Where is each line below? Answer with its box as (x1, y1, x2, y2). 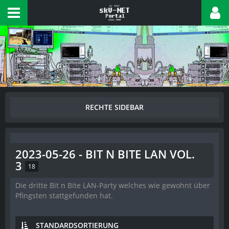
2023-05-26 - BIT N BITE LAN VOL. (15, 146, 195, 162)
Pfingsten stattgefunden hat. (15, 190, 113, 200)
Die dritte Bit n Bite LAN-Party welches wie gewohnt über (15, 180, 210, 190)
